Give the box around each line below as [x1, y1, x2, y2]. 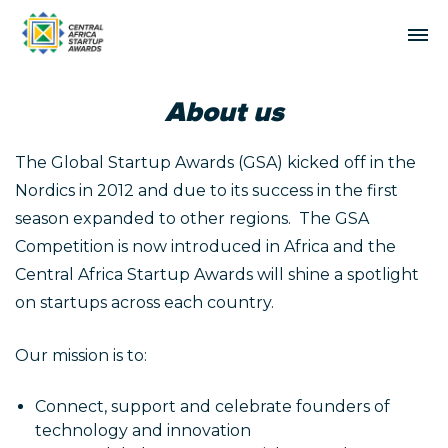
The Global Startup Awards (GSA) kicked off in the [15, 153, 416, 172]
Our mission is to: [15, 346, 147, 365]
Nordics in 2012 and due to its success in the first [15, 181, 398, 200]
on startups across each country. [15, 293, 274, 312]
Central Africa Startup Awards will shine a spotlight [15, 265, 419, 284]
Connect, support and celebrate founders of [35, 397, 390, 416]
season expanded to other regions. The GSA [15, 209, 369, 228]
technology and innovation [35, 421, 251, 440]
